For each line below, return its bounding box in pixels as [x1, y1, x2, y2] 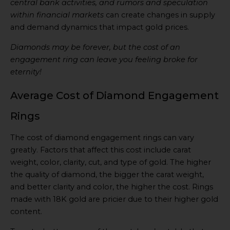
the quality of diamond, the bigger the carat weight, [10, 170, 204, 180]
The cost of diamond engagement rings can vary [10, 133, 194, 143]
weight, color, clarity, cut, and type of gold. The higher [10, 158, 211, 167]
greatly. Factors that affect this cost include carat [10, 145, 191, 155]
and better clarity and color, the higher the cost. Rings [10, 182, 213, 192]
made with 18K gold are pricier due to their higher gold [10, 195, 218, 204]
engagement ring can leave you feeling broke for [10, 54, 198, 64]
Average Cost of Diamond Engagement [10, 89, 219, 102]
